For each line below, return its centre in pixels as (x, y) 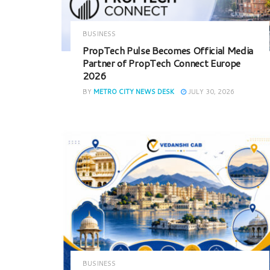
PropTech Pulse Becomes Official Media (168, 51)
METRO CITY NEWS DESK (134, 92)
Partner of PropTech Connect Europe (162, 63)
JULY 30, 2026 (210, 92)
